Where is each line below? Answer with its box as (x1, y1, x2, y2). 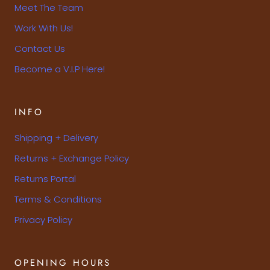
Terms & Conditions (14, 192, 102, 206)
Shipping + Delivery (14, 131, 98, 144)
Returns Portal (14, 172, 76, 185)
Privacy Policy (14, 213, 72, 226)
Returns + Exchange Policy (14, 151, 129, 165)
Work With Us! (14, 21, 73, 34)
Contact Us (14, 42, 65, 55)
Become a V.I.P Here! (14, 62, 105, 75)
